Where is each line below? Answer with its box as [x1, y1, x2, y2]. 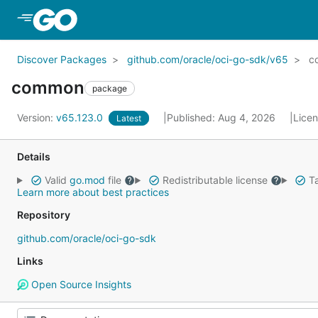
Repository [17, 209, 70, 221]
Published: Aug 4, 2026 [167, 111, 278, 124]
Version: [17, 111, 56, 124]
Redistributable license [159, 174, 270, 186]
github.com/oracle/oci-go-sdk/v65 [127, 53, 288, 65]
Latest [116, 113, 141, 124]
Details [17, 150, 50, 163]
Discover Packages [17, 53, 106, 65]
